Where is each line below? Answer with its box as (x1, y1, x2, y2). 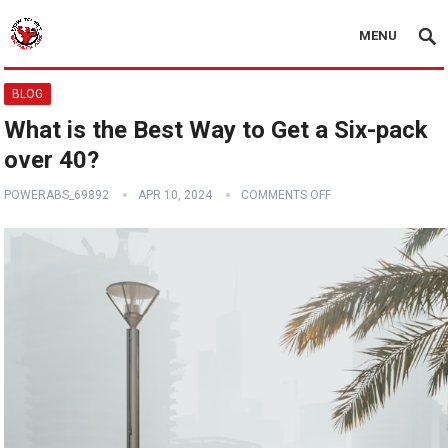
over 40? (4, 146, 100, 174)
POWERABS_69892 (4, 188, 110, 202)
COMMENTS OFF (241, 188, 332, 202)
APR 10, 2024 (138, 188, 213, 202)
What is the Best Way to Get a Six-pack (4, 116, 429, 144)
